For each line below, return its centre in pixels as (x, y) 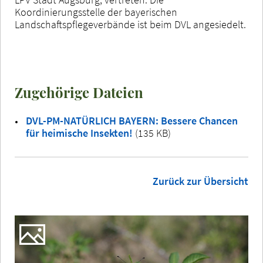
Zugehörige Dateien (79, 92)
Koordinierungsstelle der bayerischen (96, 12)
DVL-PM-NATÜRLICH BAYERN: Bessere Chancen (132, 120)
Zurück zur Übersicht (200, 181)
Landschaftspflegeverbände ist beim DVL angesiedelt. (130, 24)
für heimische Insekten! (80, 133)
